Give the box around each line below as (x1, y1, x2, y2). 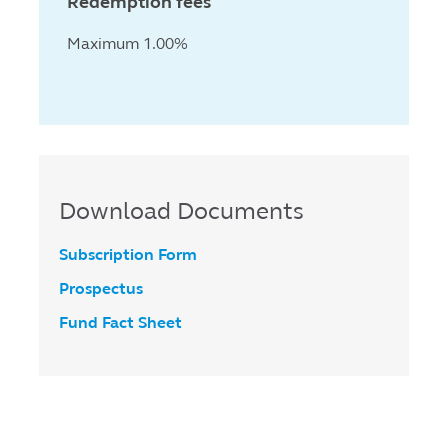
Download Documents (59, 197, 304, 226)
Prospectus (59, 279, 143, 298)
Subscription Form (59, 245, 197, 264)
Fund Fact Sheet (59, 313, 182, 332)
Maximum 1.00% (67, 34, 188, 53)
